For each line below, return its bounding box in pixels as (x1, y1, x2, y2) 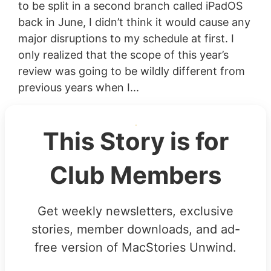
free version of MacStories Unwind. (34, 240, 237, 255)
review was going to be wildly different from (18, 64, 245, 77)
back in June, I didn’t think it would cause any (18, 15, 250, 28)
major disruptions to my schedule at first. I (18, 31, 234, 45)
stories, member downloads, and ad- (31, 221, 240, 237)
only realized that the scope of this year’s (18, 48, 229, 61)
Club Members (50, 160, 221, 190)
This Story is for (42, 126, 229, 156)
